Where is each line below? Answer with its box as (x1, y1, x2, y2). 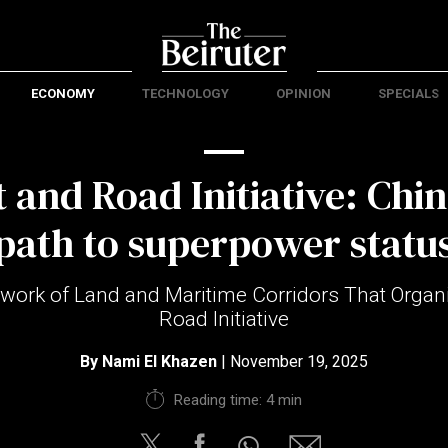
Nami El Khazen (102, 352, 217, 371)
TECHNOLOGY (141, 86, 229, 101)
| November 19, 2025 (217, 352, 368, 371)
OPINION (275, 86, 331, 101)
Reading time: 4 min (173, 391, 302, 409)
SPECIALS (377, 86, 439, 101)
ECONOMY (30, 86, 95, 101)
